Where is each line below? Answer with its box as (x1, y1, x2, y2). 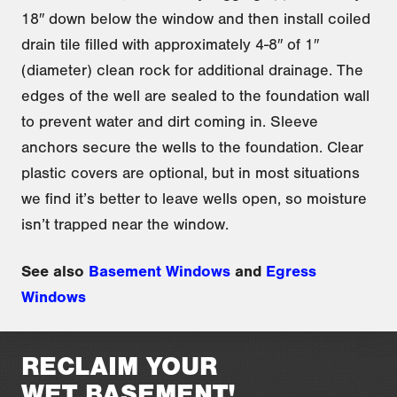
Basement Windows (89, 261, 230, 281)
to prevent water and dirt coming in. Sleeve (21, 111, 318, 131)
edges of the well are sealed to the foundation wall (21, 85, 370, 105)
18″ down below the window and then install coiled (21, 8, 370, 28)
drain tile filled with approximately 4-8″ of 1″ (21, 34, 319, 54)
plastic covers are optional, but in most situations (21, 162, 360, 183)
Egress (266, 261, 316, 281)
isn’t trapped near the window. (21, 214, 229, 234)
